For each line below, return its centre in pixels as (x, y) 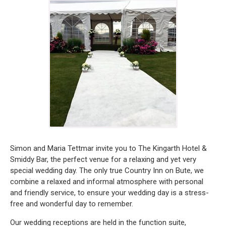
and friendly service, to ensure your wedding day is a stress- (109, 193)
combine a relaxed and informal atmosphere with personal (107, 182)
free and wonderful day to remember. (72, 204)
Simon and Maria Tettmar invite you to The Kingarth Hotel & (108, 149)
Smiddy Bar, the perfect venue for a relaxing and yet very (103, 160)
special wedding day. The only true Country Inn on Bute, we (107, 171)
